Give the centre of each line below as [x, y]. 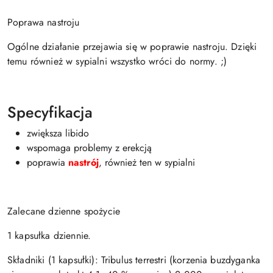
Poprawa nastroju [45, 22]
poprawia [48, 162]
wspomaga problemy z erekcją [91, 148]
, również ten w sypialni [148, 162]
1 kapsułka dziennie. [49, 236]
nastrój [83, 162]
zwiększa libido [59, 133]
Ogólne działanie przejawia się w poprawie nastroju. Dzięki [132, 47]
